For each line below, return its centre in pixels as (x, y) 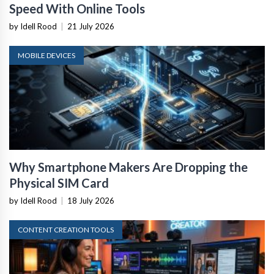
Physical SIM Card (59, 183)
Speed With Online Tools (77, 9)
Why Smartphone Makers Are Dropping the (128, 167)
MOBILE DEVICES (46, 55)
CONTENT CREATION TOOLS (66, 230)
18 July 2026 (91, 201)
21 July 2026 (91, 26)
